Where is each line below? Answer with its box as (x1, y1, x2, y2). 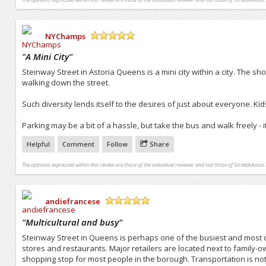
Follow (106, 140, 128, 149)
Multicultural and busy (25, 216, 119, 228)
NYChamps (45, 30, 85, 42)
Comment (62, 140, 94, 149)
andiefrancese (45, 195, 100, 207)
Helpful (26, 140, 50, 149)
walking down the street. (21, 77, 110, 88)
